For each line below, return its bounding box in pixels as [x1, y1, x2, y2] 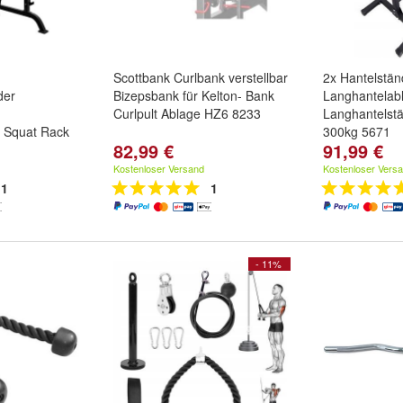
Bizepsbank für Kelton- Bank [113, 86, 274, 104]
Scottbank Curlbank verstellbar [113, 68, 288, 86]
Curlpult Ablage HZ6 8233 [113, 104, 261, 122]
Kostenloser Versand [113, 161, 204, 175]
